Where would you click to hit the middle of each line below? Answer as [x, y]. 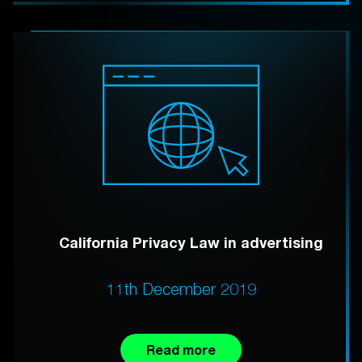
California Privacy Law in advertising [191, 242]
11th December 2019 [181, 288]
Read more [181, 349]
